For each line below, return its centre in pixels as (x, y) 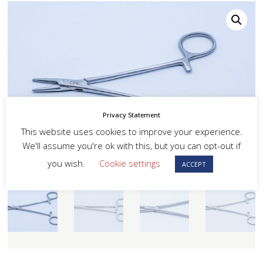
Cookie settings (129, 163)
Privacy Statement (131, 115)
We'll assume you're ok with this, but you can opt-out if (131, 145)
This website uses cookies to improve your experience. (131, 131)
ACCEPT (194, 164)
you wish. (67, 163)
